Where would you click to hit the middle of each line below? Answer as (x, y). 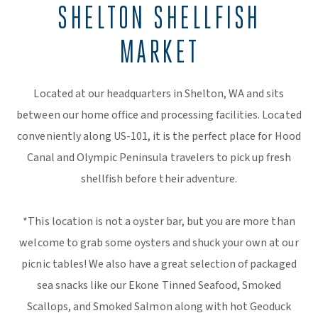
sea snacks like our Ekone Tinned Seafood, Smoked (159, 285)
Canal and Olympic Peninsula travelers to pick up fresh (159, 157)
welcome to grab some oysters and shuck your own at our (159, 242)
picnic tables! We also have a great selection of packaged (159, 264)
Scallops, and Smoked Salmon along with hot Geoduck (159, 306)
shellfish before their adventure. (159, 179)
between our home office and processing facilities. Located (159, 115)
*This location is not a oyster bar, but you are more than (159, 221)
